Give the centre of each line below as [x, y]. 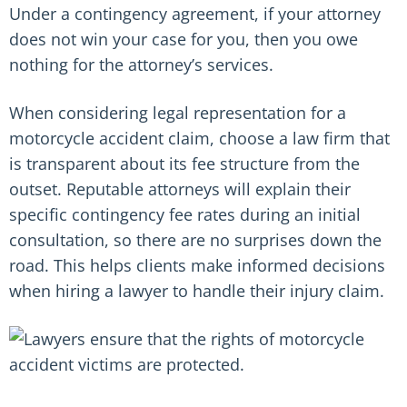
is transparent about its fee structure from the [184, 164]
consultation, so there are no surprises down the [195, 240]
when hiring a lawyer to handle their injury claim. [197, 291]
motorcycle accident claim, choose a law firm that [199, 138]
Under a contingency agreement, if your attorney [195, 14]
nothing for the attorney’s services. [141, 65]
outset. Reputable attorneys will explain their [180, 189]
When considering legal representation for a [178, 113]
